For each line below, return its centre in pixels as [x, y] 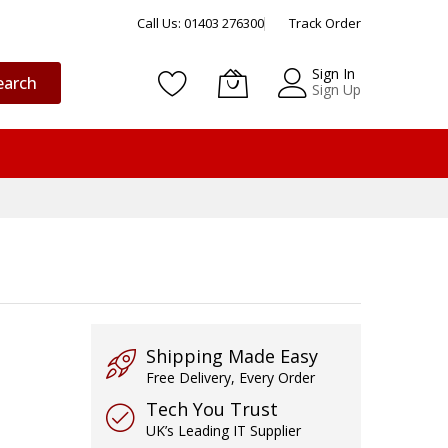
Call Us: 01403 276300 [200, 23]
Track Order [325, 23]
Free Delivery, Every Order [230, 377]
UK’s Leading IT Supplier [223, 430]
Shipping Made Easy [232, 356]
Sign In [333, 73]
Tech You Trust [212, 409]
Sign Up [336, 89]
